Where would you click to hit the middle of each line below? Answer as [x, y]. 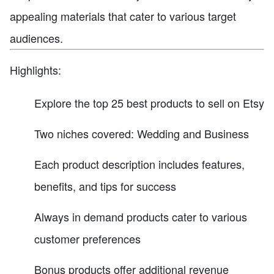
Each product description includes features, [139, 164]
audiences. [36, 38]
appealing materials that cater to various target [123, 16]
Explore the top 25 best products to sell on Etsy [149, 102]
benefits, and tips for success [105, 186]
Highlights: [35, 69]
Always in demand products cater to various [141, 216]
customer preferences [87, 238]
